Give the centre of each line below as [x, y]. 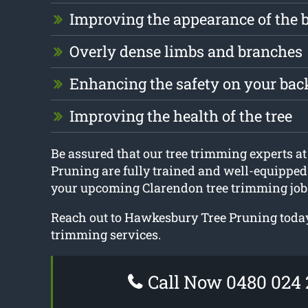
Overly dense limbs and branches [186, 52]
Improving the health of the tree [180, 116]
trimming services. [106, 235]
